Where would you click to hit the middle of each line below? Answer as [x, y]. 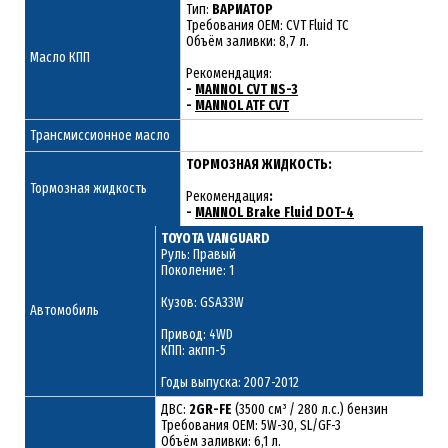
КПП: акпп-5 [193, 350]
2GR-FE [212, 409]
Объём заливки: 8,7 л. [247, 41]
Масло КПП [60, 57]
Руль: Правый [198, 254]
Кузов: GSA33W [202, 302]
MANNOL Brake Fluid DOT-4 [274, 212]
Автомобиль [64, 310]
